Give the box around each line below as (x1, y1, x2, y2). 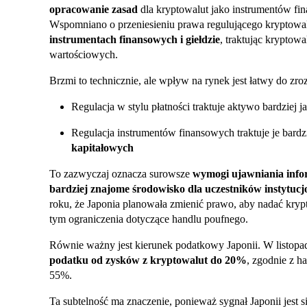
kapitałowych (71, 142, 134, 154)
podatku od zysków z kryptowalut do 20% (49, 254, 247, 267)
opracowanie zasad (49, 3, 138, 16)
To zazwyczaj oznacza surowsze (49, 168, 193, 180)
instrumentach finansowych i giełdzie (49, 34, 220, 46)
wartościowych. (49, 49, 118, 61)
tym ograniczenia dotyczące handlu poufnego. (49, 213, 248, 225)
